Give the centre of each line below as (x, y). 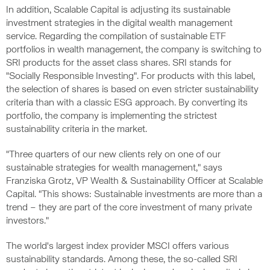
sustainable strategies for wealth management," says (114, 168)
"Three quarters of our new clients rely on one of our (113, 155)
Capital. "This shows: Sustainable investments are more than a (134, 195)
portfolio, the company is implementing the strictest (111, 116)
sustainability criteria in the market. (77, 130)
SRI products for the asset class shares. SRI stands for (119, 63)
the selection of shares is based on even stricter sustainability (132, 90)
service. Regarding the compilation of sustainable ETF (116, 37)
